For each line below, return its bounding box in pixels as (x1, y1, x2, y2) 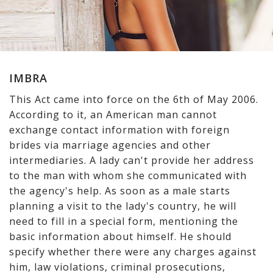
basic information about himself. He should (9, 229, 232, 243)
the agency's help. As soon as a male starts (9, 183, 230, 197)
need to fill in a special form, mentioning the (9, 214, 238, 228)
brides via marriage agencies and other (9, 138, 211, 152)
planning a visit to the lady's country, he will (9, 199, 236, 213)
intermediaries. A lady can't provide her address (9, 153, 254, 167)
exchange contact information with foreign (9, 122, 230, 136)
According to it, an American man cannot (9, 107, 217, 121)
